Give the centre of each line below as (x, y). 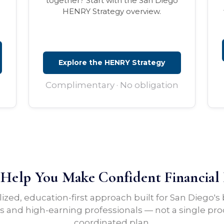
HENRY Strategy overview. (112, 11)
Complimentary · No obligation (112, 85)
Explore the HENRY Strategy (112, 63)
